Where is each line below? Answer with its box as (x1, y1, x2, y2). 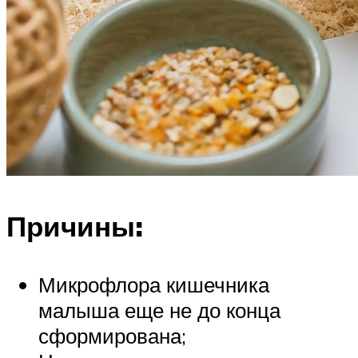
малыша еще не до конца (38, 297, 280, 324)
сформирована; (38, 323, 186, 349)
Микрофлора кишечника (38, 272, 269, 298)
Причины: (6, 209, 143, 245)
